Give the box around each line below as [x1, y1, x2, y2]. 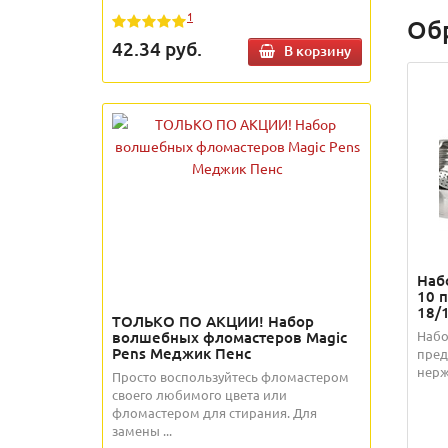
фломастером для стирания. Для [112, 404, 317, 422]
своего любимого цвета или [112, 386, 287, 404]
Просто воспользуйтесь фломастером [112, 368, 349, 386]
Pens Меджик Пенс [112, 343, 251, 364]
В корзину [284, 41, 351, 61]
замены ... [112, 422, 172, 440]
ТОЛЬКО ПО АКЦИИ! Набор [112, 311, 314, 332]
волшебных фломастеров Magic [112, 327, 347, 348]
